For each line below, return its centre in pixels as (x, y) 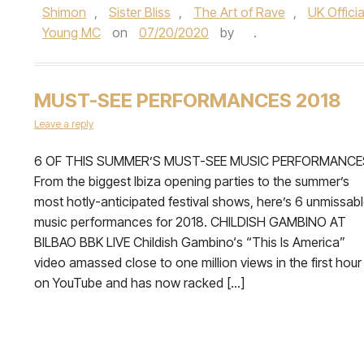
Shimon (64, 12)
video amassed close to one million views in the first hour (198, 262)
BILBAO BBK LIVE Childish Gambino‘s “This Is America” (190, 242)
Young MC (71, 32)
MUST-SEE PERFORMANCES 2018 (188, 100)
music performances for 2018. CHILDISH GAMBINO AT (190, 222)
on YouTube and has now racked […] (139, 283)
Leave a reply (64, 124)
